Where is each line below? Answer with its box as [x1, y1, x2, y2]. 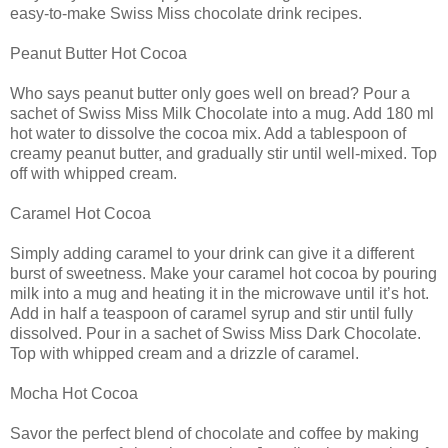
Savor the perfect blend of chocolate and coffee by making [10, 424, 419, 442]
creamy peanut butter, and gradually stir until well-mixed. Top [10, 144, 437, 162]
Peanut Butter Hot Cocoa [10, 44, 187, 62]
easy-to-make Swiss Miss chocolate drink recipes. [10, 4, 362, 22]
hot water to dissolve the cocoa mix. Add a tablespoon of [10, 124, 406, 142]
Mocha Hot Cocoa [10, 384, 138, 402]
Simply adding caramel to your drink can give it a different [10, 244, 414, 262]
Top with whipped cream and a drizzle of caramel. [10, 344, 359, 362]
